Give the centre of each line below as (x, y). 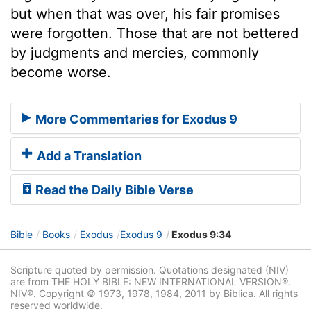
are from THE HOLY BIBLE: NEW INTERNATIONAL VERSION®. (151, 282)
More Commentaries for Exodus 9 (135, 119)
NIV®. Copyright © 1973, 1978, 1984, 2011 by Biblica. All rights (154, 294)
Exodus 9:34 (200, 235)
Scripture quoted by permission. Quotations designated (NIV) (150, 270)
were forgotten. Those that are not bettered (154, 33)
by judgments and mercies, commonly (135, 52)
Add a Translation (88, 156)
